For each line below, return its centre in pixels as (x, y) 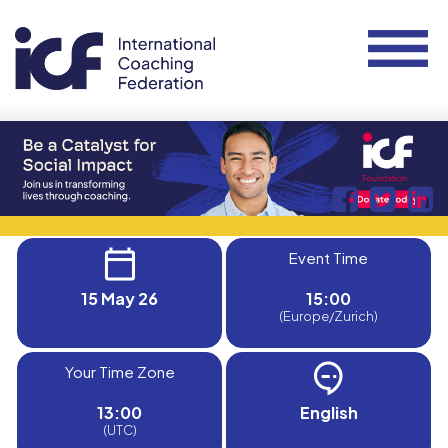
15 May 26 (119, 298)
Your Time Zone (119, 371)
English (328, 412)
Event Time (328, 257)
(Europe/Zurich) (328, 316)
